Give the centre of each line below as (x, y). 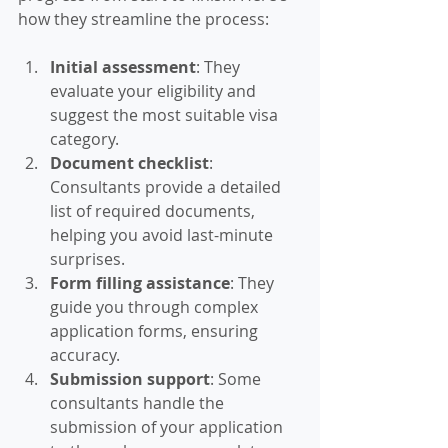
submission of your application (168, 427)
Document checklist (129, 163)
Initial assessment (123, 67)
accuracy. (85, 355)
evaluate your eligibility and (155, 91)
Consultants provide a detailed (167, 187)
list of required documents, (154, 211)
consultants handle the (139, 403)
